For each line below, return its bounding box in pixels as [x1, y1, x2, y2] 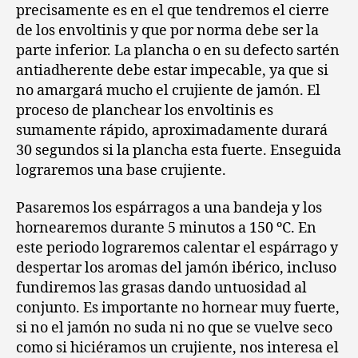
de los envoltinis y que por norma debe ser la [16, 21, 319, 40]
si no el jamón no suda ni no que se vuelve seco [16, 319, 332, 337]
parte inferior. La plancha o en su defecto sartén [16, 41, 340, 60]
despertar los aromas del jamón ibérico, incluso [16, 259, 336, 277]
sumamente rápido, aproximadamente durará [16, 121, 328, 140]
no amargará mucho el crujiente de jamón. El [16, 81, 320, 100]
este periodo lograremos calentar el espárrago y [16, 239, 338, 257]
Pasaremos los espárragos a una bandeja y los [16, 199, 322, 217]
